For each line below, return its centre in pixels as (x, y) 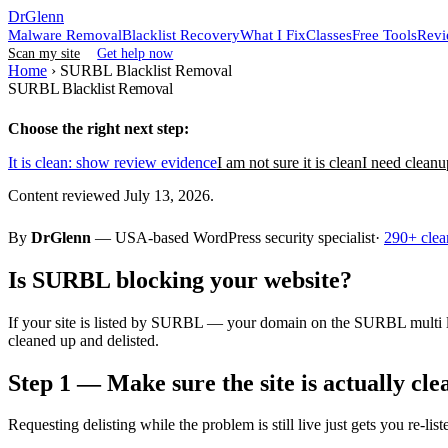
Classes (329, 35)
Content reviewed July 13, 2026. (111, 195)
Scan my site (44, 53)
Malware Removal (65, 35)
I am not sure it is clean (289, 163)
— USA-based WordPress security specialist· (237, 237)
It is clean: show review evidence (112, 163)
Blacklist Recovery (181, 35)
